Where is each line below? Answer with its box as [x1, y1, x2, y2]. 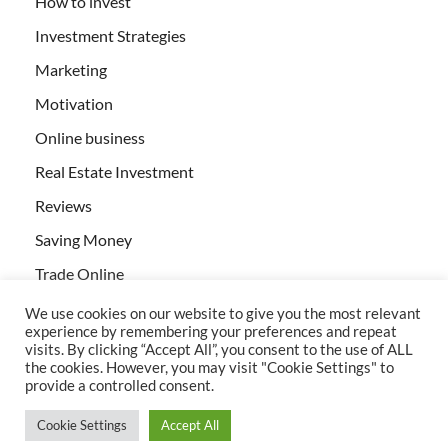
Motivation [35, 94, 113, 114]
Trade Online [35, 264, 124, 284]
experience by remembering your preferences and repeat [25, 323, 397, 340]
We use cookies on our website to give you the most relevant [25, 305, 421, 322]
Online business [35, 128, 145, 148]
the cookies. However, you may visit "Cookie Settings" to [25, 359, 394, 376]
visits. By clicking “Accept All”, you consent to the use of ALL [25, 341, 413, 358]
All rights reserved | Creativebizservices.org [25, 407, 294, 425]
